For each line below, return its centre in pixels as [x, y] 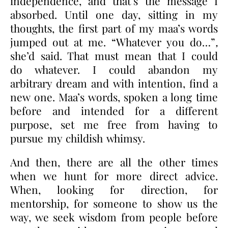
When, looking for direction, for [114, 189]
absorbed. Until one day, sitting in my [114, 14]
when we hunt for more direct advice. [114, 175]
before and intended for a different [114, 110]
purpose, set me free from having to [114, 124]
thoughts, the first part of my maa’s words [114, 28]
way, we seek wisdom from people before [114, 217]
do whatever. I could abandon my [114, 69]
